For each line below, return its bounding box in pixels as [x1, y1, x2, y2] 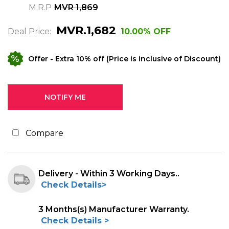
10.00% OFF [121, 27, 171, 36]
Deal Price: [8, 27, 51, 36]
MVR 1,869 [54, 3, 98, 12]
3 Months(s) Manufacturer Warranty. [38, 204, 189, 214]
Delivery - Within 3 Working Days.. [38, 168, 179, 178]
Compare [26, 128, 63, 138]
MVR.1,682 [56, 24, 116, 37]
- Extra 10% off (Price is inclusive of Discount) [48, 54, 221, 63]
